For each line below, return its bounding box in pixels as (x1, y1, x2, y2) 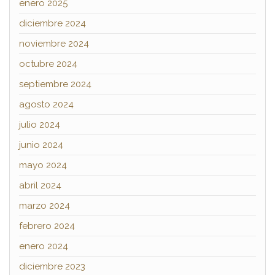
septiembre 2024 (19, 78, 91, 90)
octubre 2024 (19, 58, 77, 69)
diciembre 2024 (19, 17, 86, 29)
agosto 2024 (19, 98, 74, 110)
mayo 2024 (19, 159, 67, 171)
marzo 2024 (19, 199, 70, 211)
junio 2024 (19, 139, 63, 150)
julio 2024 (19, 118, 60, 130)
